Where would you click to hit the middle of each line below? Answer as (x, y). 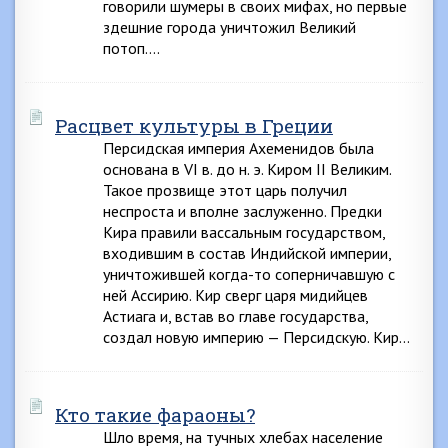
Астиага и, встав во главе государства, (235, 316)
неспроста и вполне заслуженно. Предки (242, 211)
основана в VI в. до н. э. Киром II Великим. (247, 169)
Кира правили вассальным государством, (244, 232)
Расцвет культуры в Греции (194, 125)
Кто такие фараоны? (155, 414)
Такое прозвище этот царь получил (225, 190)
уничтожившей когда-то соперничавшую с (249, 274)
